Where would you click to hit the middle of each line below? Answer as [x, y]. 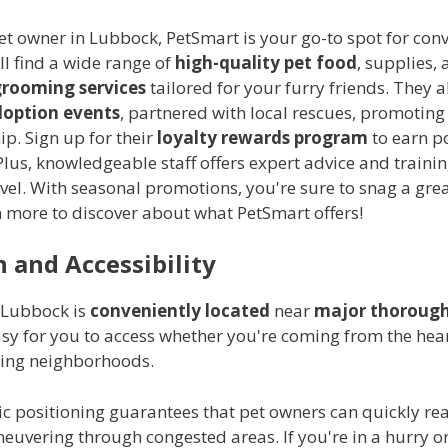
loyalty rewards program [262, 137]
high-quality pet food [266, 62]
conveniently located [180, 311]
